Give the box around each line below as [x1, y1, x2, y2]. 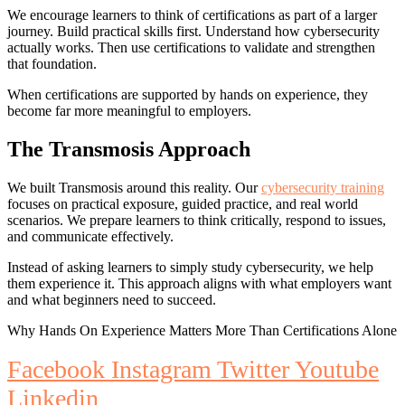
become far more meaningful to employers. [7, 102, 251, 118]
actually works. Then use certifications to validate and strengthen [7, 39, 375, 55]
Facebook [7, 354, 105, 383]
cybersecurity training [261, 179, 384, 195]
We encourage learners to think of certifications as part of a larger [7, 6, 377, 23]
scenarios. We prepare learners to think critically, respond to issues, [7, 212, 386, 228]
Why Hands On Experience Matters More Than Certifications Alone [7, 322, 397, 338]
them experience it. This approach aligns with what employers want [7, 275, 391, 291]
